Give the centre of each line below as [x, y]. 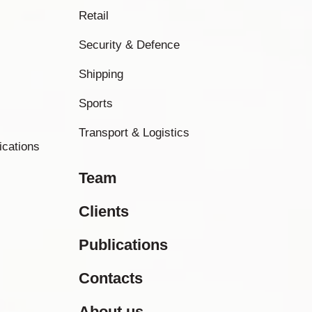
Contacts [111, 278]
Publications [123, 245]
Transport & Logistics [134, 133]
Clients [104, 211]
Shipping [101, 74]
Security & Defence [129, 45]
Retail [94, 16]
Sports [96, 103]
